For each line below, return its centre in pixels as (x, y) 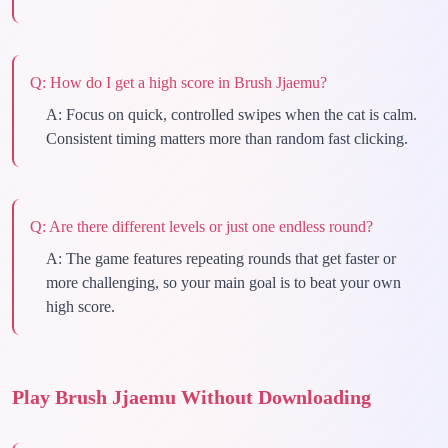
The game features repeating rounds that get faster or (231, 258)
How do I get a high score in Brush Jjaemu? (188, 82)
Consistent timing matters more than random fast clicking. (227, 138)
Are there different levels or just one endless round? (211, 226)
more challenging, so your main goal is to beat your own (223, 282)
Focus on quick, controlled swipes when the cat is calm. (241, 114)
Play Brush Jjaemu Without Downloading (191, 397)
